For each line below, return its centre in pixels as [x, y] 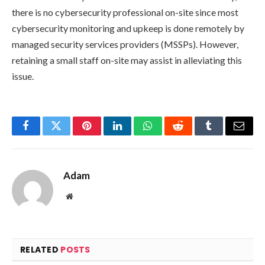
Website [85, 196]
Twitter [71, 135]
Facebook [46, 135]
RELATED [41, 250]
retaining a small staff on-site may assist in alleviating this [127, 60]
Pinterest [105, 135]
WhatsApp [170, 135]
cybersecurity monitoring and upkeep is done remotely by [128, 28]
